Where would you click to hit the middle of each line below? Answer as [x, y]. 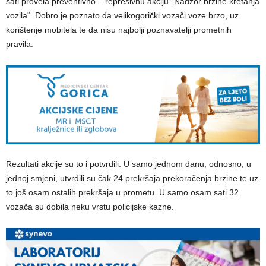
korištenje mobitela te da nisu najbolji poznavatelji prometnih [119, 29]
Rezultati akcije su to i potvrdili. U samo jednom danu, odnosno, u [129, 164]
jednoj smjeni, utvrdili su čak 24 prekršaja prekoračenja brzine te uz [132, 178]
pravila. [20, 44]
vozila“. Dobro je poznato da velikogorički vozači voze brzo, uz [122, 15]
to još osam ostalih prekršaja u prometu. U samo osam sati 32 [122, 193]
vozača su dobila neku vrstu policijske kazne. [90, 207]
